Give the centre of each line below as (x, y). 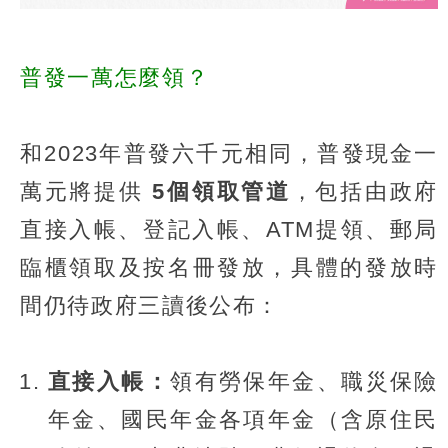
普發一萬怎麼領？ (115, 77)
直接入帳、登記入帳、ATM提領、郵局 (229, 229)
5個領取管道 (221, 191)
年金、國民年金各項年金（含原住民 (243, 419)
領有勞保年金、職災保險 (304, 381)
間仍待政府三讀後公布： (150, 305)
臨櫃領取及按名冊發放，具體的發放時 (229, 267)
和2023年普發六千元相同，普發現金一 (229, 153)
